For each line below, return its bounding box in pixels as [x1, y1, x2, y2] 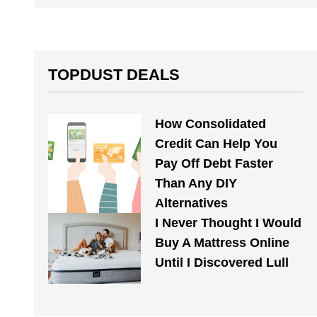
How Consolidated [154, 117, 266, 131]
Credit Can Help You [154, 137, 277, 151]
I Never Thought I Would [154, 216, 301, 230]
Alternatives [154, 196, 228, 210]
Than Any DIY [154, 176, 237, 190]
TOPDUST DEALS [48, 66, 180, 83]
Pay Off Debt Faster [154, 156, 273, 171]
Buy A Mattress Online [154, 236, 289, 250]
